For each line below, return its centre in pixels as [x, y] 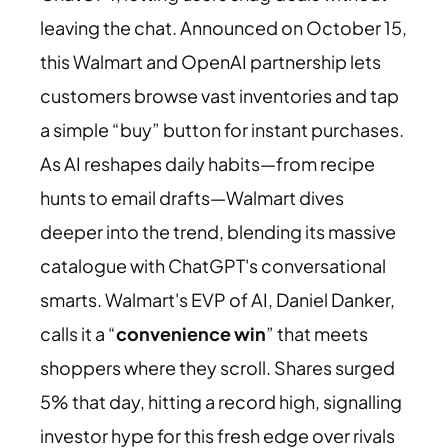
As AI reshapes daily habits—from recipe [207, 163]
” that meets [317, 333]
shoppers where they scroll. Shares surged [217, 367]
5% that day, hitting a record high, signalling [221, 401]
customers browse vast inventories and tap [219, 95]
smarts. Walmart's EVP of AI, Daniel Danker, [217, 299]
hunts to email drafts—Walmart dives [192, 197]
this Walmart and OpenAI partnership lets [210, 61]
